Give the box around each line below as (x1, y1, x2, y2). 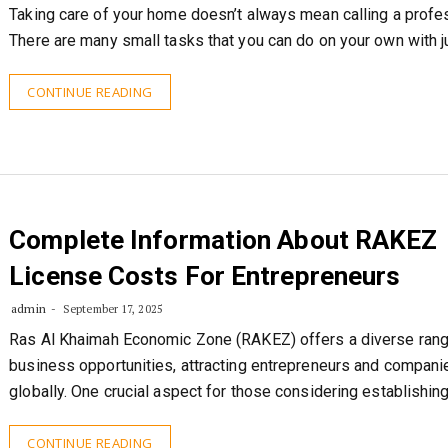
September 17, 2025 (59, 302, 163, 316)
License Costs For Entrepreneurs (9, 261, 401, 291)
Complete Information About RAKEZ (9, 225, 438, 255)
